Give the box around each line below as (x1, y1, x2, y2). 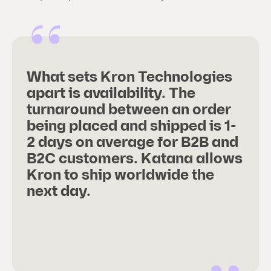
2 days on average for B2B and (27, 135, 238, 151)
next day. (27, 184, 91, 200)
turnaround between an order (27, 103, 231, 118)
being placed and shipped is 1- (27, 119, 237, 134)
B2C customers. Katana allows (27, 152, 243, 167)
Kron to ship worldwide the (27, 168, 214, 183)
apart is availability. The (27, 87, 195, 102)
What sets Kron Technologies (27, 70, 232, 85)
